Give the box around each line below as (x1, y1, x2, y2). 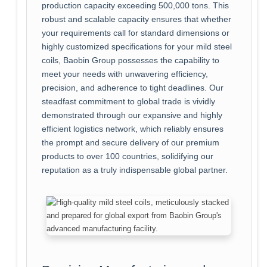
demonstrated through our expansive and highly (41, 110, 222, 120)
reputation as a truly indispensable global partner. (41, 165, 228, 175)
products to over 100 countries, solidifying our (41, 151, 213, 161)
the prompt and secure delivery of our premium (41, 138, 219, 147)
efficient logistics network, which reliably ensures (41, 124, 223, 133)
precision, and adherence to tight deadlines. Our (41, 83, 223, 92)
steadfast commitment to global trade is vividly (41, 97, 215, 106)
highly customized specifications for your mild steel (41, 42, 232, 51)
